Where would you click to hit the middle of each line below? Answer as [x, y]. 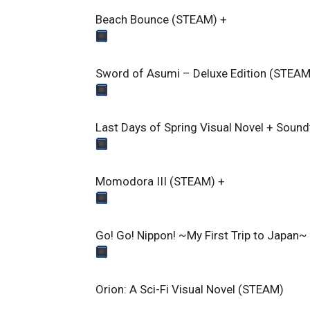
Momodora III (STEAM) [155, 181]
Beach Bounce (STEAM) [156, 19]
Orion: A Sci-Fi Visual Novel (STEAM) [190, 289]
